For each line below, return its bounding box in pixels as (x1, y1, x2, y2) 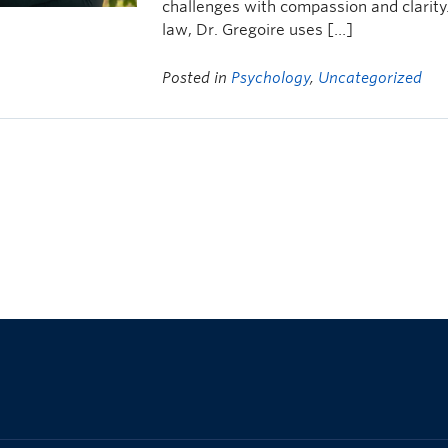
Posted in (162, 69, 232, 87)
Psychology (231, 69, 311, 87)
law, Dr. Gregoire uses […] (162, 21, 354, 39)
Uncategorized (318, 69, 423, 87)
